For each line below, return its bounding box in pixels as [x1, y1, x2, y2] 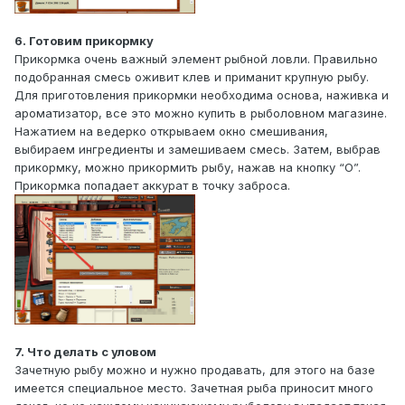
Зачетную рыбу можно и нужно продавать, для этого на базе [14, 362, 375, 377]
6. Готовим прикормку [14, 33, 154, 49]
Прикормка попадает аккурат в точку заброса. [14, 178, 290, 193]
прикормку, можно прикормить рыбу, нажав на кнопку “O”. [14, 160, 361, 175]
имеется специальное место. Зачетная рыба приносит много [14, 380, 373, 395]
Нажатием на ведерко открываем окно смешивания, [14, 124, 328, 139]
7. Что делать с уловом [14, 344, 156, 359]
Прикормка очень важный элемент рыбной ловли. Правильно [14, 52, 378, 67]
